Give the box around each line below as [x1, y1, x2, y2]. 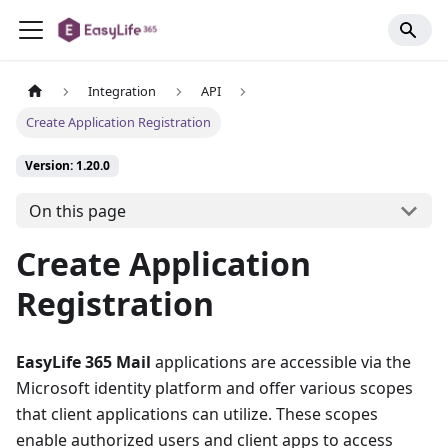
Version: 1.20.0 [25, 157, 110, 175]
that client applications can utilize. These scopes [16, 403, 378, 426]
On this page [28, 199, 126, 222]
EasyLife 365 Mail [16, 351, 151, 374]
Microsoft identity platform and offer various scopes [16, 377, 413, 400]
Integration [88, 82, 157, 101]
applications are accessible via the [151, 351, 411, 374]
